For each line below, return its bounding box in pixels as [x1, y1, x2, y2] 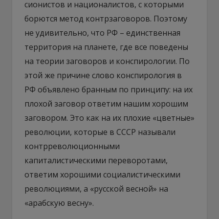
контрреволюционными [24, 140, 120, 152]
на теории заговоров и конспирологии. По [24, 55, 190, 66]
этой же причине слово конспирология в [24, 69, 182, 81]
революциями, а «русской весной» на [24, 183, 168, 194]
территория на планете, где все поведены [24, 41, 188, 52]
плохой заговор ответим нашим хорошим [24, 98, 188, 109]
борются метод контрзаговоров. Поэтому [24, 13, 187, 24]
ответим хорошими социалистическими [24, 169, 180, 180]
